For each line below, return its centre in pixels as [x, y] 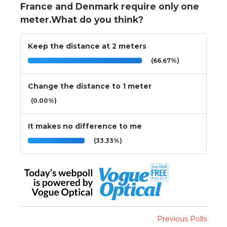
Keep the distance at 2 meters [87, 46]
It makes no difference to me [85, 126]
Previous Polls [182, 219]
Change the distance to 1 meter [90, 86]
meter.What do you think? [82, 19]
